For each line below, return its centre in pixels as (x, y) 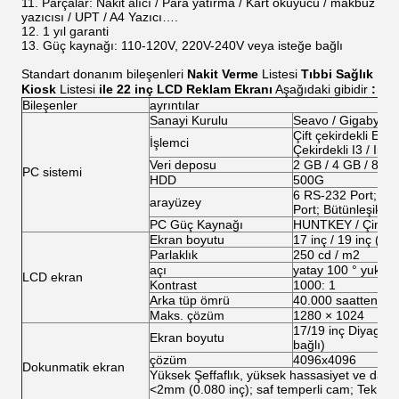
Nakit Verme (223, 74)
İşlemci (169, 142)
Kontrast (173, 285)
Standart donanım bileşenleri (104, 74)
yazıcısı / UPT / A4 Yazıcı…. (100, 17)
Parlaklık (174, 255)
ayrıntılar (175, 105)
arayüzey (175, 202)
